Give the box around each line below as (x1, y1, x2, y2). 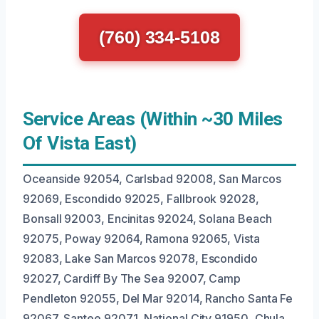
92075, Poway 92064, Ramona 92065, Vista (23, 231, 260, 246)
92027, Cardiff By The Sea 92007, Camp (23, 271, 241, 286)
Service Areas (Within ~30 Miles (23, 108, 283, 130)
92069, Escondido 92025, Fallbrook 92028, (23, 192, 259, 206)
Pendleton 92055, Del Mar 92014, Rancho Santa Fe (23, 291, 293, 305)
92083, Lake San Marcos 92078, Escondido (23, 251, 258, 266)
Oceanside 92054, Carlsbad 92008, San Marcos (23, 172, 281, 186)
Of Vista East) (23, 132, 137, 154)
